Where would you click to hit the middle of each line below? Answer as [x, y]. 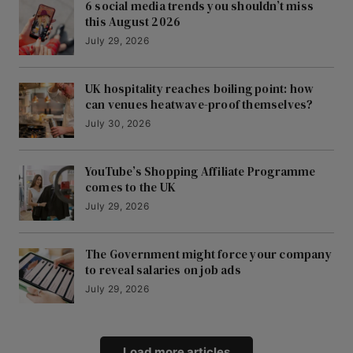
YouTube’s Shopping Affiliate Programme [201, 172]
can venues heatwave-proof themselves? [199, 105]
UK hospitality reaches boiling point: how [200, 89]
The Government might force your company [208, 255]
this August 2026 [133, 22]
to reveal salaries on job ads [163, 270]
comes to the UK [130, 188]
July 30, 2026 [118, 124]
